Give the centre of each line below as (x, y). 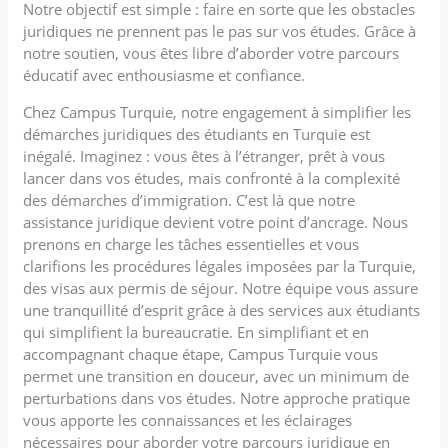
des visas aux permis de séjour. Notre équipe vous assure (221, 287)
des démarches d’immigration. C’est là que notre (189, 199)
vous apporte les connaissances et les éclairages (188, 419)
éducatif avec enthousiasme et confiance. (164, 74)
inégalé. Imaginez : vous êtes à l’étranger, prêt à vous (204, 155)
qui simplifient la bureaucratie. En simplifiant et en (196, 331)
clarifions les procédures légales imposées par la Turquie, (220, 265)
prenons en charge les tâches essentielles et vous (191, 243)
